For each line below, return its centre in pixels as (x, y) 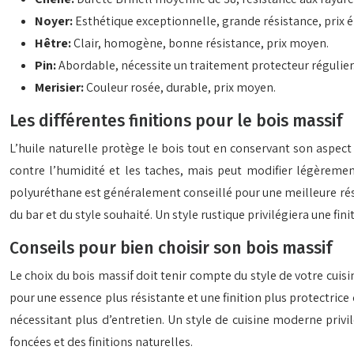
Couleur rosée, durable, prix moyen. (181, 87)
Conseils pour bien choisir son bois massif (171, 248)
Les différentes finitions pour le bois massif (176, 121)
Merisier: (60, 87)
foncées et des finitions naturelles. (101, 342)
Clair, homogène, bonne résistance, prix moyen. (201, 43)
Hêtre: (54, 43)
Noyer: (55, 21)
